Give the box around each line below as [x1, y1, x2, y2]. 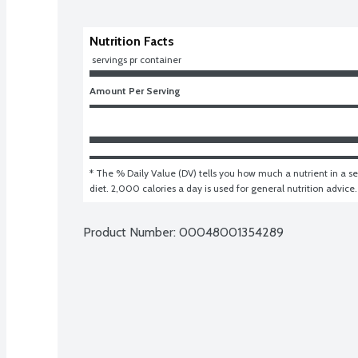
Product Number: [83, 224, 179, 240]
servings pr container [92, 53, 181, 66]
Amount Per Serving [89, 84, 181, 97]
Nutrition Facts [89, 33, 174, 49]
